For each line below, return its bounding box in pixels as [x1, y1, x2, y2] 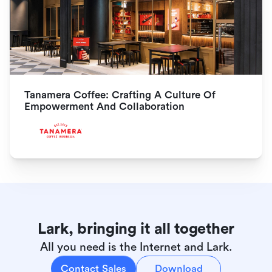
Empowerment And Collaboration [24, 100, 185, 112]
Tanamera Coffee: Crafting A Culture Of [24, 89, 216, 101]
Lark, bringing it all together [38, 220, 234, 237]
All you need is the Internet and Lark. [40, 240, 232, 254]
